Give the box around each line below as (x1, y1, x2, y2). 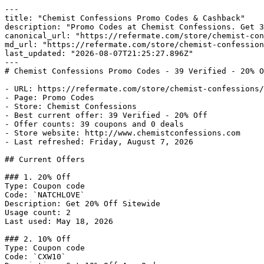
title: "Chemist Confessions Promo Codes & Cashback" (5, 14, 245, 22)
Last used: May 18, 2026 (5, 217, 113, 226)
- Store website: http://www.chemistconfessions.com (5, 128, 240, 137)
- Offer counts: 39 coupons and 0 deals (5, 120, 184, 128)
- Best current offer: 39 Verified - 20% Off (5, 111, 207, 120)
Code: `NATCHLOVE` (5, 190, 85, 199)
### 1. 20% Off (5, 173, 71, 181)
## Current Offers (5, 155, 85, 164)
